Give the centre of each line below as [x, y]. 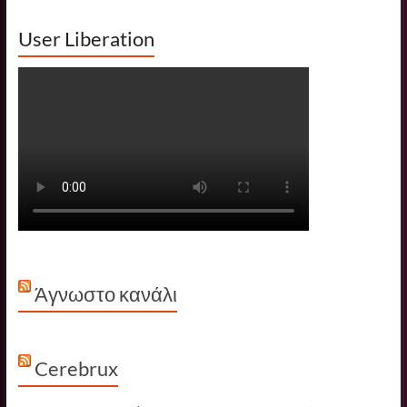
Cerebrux [76, 368]
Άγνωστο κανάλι [105, 293]
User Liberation [86, 38]
